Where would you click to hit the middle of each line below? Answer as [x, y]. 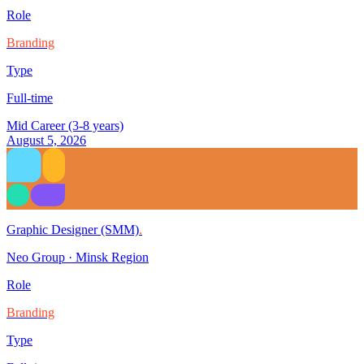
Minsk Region [112, 258]
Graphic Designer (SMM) [73, 230]
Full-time [30, 98]
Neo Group [36, 258]
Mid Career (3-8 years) [65, 126]
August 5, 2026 [46, 141]
